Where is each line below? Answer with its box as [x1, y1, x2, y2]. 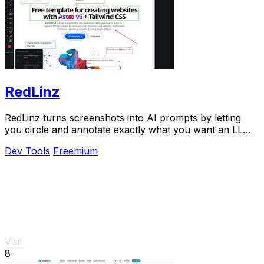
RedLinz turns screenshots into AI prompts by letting [5, 111, 241, 124]
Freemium [53, 144, 98, 157]
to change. [5, 135, 52, 147]
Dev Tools [5, 144, 50, 157]
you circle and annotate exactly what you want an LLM [5, 123, 252, 136]
